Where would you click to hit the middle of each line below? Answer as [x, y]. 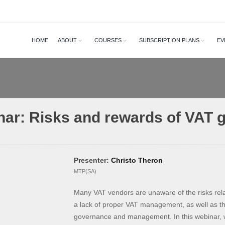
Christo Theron [137, 160]
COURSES [108, 40]
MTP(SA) [85, 171]
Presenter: [92, 160]
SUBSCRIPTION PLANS [170, 40]
